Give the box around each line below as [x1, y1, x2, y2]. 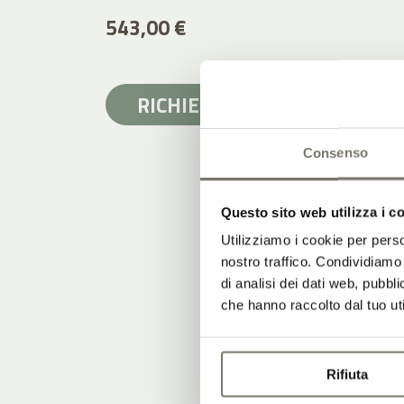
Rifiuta [326, 366, 368, 381]
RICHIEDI [136, 88, 219, 121]
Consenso [303, 144, 368, 161]
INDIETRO [280, 88, 372, 121]
